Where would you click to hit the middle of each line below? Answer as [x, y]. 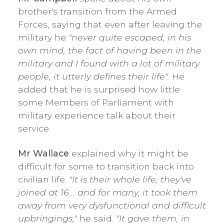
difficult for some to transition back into [106, 166]
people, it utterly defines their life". [95, 76]
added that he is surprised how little [99, 89]
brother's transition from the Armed [97, 11]
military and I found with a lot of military [109, 63]
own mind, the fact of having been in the [110, 50]
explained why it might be [129, 153]
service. [34, 128]
